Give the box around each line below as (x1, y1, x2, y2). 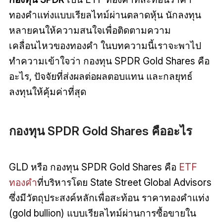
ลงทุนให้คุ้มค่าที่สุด (8, 85, 86, 98)
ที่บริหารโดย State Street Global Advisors (37, 176, 212, 189)
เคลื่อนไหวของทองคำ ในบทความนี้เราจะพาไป (8, 39, 201, 52)
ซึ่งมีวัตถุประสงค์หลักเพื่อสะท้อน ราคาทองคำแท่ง (8, 192, 209, 204)
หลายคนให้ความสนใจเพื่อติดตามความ (8, 24, 171, 36)
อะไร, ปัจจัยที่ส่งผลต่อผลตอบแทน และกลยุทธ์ (8, 70, 193, 82)
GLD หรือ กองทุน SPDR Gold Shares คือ (8, 161, 179, 173)
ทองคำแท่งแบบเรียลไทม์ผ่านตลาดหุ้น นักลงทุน (8, 8, 201, 21)
